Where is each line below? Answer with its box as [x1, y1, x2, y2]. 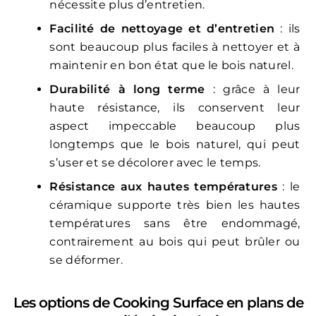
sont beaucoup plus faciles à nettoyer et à [49, 40, 300, 54]
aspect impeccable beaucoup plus [49, 119, 300, 133]
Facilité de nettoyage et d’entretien [49, 22, 275, 36]
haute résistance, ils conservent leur [49, 101, 300, 115]
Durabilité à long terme [49, 83, 205, 97]
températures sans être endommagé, [49, 217, 300, 231]
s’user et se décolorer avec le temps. [49, 156, 261, 170]
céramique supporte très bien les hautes [49, 198, 300, 212]
